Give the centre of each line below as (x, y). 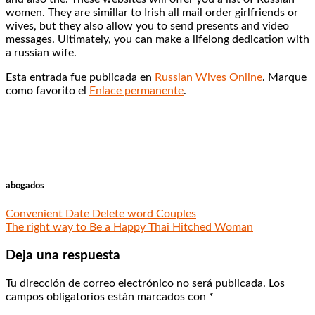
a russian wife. (41, 52)
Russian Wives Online (208, 77)
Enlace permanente (136, 90)
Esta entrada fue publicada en (80, 77)
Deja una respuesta (63, 255)
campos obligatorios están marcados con (107, 296)
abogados (25, 186)
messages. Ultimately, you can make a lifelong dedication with (157, 39)
